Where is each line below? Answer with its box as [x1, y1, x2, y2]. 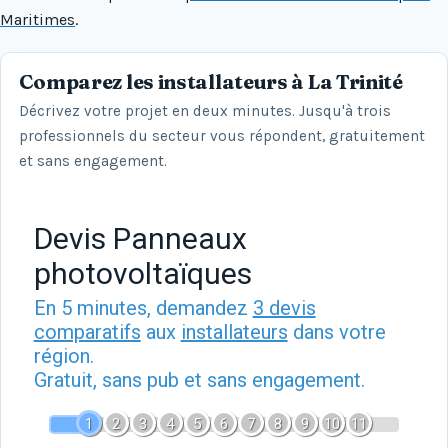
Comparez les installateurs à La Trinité [18, 69, 403, 95]
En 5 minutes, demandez [33, 296, 253, 321]
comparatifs [33, 320, 141, 345]
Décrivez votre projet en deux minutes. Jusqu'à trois [18, 101, 391, 120]
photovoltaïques [33, 256, 252, 292]
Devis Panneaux [33, 221, 247, 257]
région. [33, 344, 94, 369]
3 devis [252, 296, 316, 321]
